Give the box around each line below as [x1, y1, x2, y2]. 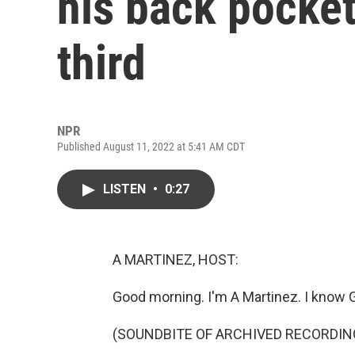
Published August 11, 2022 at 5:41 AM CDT [57, 140, 245, 153]
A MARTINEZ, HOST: [113, 251, 239, 268]
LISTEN [103, 181, 149, 197]
